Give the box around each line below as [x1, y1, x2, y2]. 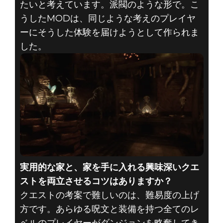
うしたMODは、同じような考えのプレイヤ [19, 12, 196, 24]
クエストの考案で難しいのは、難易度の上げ [19, 190, 199, 201]
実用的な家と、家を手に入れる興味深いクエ [19, 162, 199, 173]
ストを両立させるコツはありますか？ [19, 176, 172, 187]
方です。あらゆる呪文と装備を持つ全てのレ [19, 204, 199, 215]
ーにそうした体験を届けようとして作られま [19, 26, 199, 38]
